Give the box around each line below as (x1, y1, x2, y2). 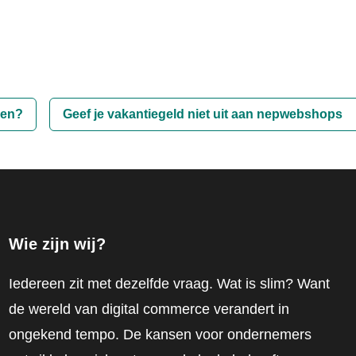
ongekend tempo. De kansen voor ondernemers (8, 327, 311, 342)
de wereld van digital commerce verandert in (8, 301, 289, 317)
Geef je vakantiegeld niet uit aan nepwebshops (63, 107, 342, 121)
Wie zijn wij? (8, 235, 106, 253)
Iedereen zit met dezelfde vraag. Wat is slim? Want (8, 276, 330, 292)
